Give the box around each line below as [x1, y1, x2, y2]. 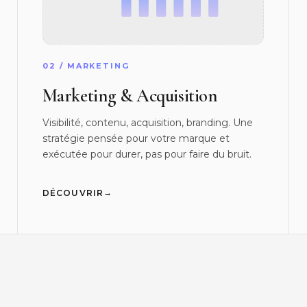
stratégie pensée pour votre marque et [42, 132, 230, 145]
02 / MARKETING [42, 60, 130, 71]
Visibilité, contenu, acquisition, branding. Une [42, 116, 253, 129]
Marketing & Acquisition [42, 84, 217, 107]
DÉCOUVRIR [42, 187, 104, 198]
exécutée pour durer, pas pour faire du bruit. [42, 147, 251, 160]
